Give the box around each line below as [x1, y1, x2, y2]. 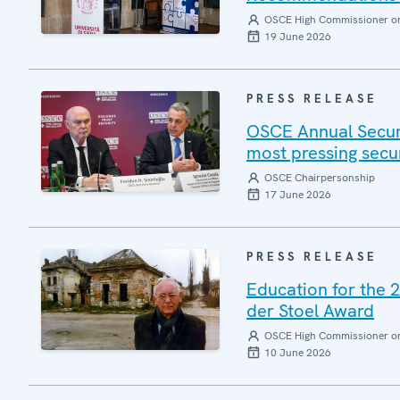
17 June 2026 [264, 187, 331, 202]
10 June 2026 [264, 346, 331, 360]
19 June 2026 [264, 29, 331, 44]
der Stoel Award [246, 299, 374, 322]
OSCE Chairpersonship [264, 171, 375, 185]
